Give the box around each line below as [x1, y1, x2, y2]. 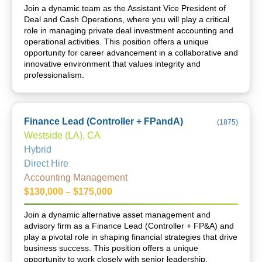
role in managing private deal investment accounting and [24, 26, 233, 35]
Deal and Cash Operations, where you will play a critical [24, 15, 229, 24]
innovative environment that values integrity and [24, 59, 201, 68]
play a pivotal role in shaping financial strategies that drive [24, 232, 237, 242]
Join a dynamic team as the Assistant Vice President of [24, 4, 226, 13]
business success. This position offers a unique [24, 243, 198, 253]
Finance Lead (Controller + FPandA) [24, 116, 183, 126]
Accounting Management [24, 173, 127, 182]
